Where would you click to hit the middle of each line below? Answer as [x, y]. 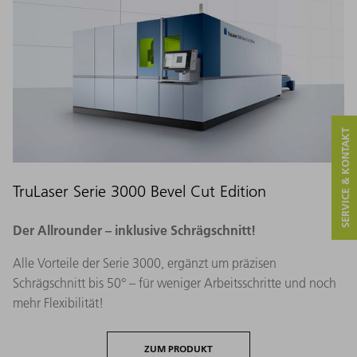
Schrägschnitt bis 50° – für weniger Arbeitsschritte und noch [175, 283]
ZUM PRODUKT [178, 349]
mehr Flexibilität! [58, 303]
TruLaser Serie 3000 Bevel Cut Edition [139, 192]
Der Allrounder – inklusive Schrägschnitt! [134, 230]
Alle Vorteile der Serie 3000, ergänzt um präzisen [145, 263]
